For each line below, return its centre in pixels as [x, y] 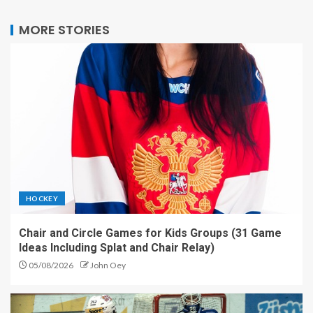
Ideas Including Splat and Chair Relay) [117, 247]
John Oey [108, 265]
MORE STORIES [64, 29]
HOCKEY [42, 198]
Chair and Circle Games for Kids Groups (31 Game [150, 233]
